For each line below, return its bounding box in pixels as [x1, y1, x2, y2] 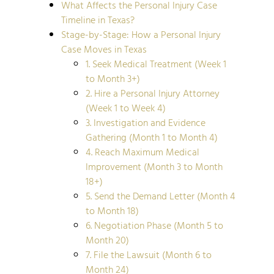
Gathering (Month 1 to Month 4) [86, 129, 218, 144]
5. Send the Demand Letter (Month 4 [86, 188, 235, 203]
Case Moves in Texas [61, 41, 147, 56]
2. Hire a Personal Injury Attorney [86, 85, 220, 100]
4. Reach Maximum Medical [86, 144, 199, 159]
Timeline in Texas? [61, 12, 135, 27]
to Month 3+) [86, 70, 140, 86]
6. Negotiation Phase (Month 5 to [86, 217, 223, 232]
